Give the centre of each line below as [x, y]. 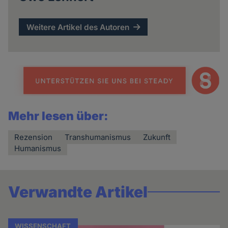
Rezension [34, 137]
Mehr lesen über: [59, 116]
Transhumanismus [98, 137]
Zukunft [157, 137]
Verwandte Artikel [78, 192]
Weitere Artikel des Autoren [78, 27]
